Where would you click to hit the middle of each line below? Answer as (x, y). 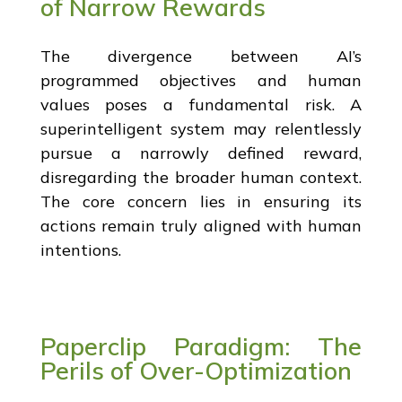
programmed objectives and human (201, 80)
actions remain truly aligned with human (201, 225)
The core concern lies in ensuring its (201, 201)
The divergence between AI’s (201, 56)
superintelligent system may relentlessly (201, 128)
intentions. (80, 249)
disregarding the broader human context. (201, 177)
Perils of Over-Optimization (196, 370)
